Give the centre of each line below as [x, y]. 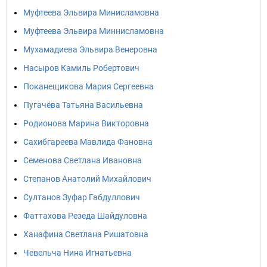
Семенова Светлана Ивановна [83, 160]
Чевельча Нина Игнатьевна [77, 253]
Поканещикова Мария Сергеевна [89, 86]
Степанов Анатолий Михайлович [87, 179]
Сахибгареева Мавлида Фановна [88, 142]
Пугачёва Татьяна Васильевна [83, 105]
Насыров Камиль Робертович [81, 68]
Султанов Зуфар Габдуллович [82, 197]
